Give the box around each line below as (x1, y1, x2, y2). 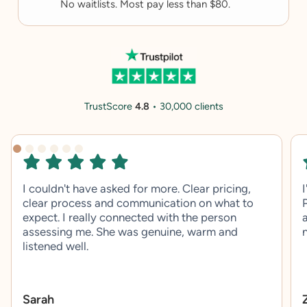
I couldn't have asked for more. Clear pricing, (23, 181, 251, 195)
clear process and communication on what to (23, 195, 254, 210)
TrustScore (84, 100, 135, 113)
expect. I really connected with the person (23, 210, 236, 224)
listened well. (23, 238, 88, 253)
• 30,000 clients (149, 100, 223, 113)
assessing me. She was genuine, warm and (23, 224, 238, 238)
